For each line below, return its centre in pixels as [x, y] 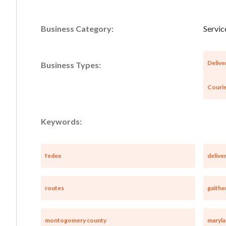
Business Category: [77, 28]
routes [54, 188]
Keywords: [61, 121]
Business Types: [71, 65]
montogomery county [76, 220]
